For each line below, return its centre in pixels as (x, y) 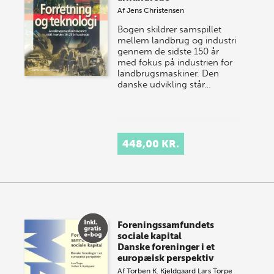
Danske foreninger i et (166, 247)
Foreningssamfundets (166, 225)
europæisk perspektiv (166, 258)
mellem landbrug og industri (177, 40)
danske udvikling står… (165, 84)
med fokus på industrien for (175, 62)
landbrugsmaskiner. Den (168, 73)
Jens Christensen (156, 10)
